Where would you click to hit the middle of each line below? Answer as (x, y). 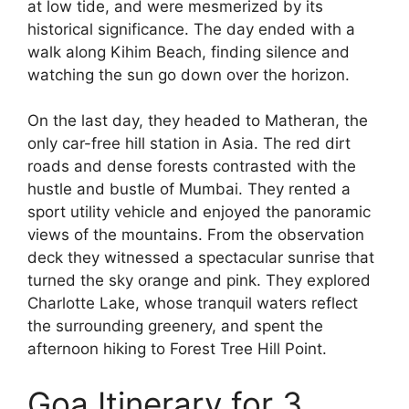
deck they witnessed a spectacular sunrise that (201, 258)
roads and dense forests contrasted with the (192, 167)
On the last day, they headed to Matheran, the (198, 121)
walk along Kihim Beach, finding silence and (189, 52)
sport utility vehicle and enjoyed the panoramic (199, 212)
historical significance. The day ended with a (191, 29)
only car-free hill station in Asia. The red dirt (189, 144)
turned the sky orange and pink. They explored (199, 281)
